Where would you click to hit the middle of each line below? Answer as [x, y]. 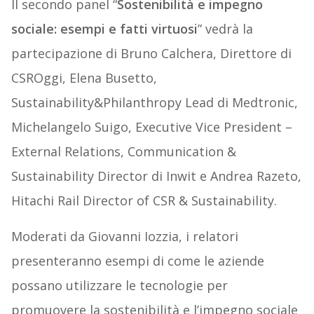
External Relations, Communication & [123, 152]
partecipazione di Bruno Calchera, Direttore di [151, 54]
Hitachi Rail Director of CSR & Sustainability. [144, 201]
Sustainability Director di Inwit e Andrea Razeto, [156, 176]
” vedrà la [225, 29]
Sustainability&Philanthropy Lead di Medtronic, [154, 103]
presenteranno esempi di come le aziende [137, 261]
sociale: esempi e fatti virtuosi [104, 29]
